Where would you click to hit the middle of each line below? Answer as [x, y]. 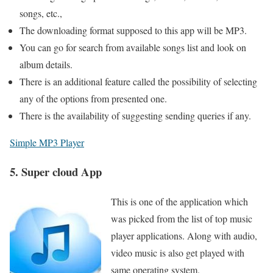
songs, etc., [41, 13]
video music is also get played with [178, 253]
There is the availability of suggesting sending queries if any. [135, 115]
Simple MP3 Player [47, 142]
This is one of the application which [179, 202]
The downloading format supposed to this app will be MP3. [133, 30]
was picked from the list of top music [182, 219]
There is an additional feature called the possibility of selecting [138, 81]
